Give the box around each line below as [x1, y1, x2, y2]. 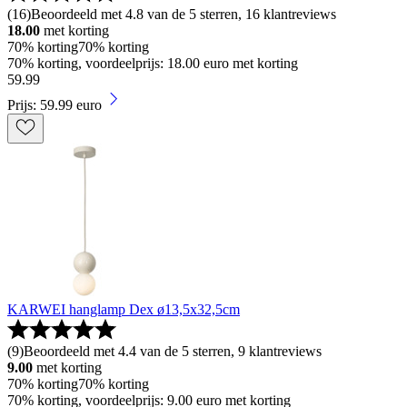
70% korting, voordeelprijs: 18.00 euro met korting [7, 55, 298, 71]
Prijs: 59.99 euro [7, 96, 102, 113]
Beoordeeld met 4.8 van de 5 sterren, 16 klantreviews [31, 5, 336, 22]
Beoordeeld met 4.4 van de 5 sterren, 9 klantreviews [24, 342, 322, 359]
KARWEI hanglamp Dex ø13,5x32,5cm [7, 301, 240, 317]
